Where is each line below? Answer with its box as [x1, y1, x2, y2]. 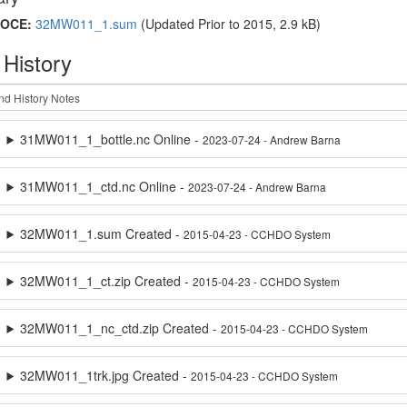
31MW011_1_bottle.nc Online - [20, 130, 203, 148]
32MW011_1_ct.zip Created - [20, 272, 194, 290]
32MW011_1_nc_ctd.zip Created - [20, 319, 222, 337]
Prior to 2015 [197, 15, 273, 33]
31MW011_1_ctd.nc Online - [20, 177, 189, 195]
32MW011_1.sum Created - [20, 224, 184, 243]
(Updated [136, 15, 198, 33]
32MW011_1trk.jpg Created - [20, 366, 192, 384]
